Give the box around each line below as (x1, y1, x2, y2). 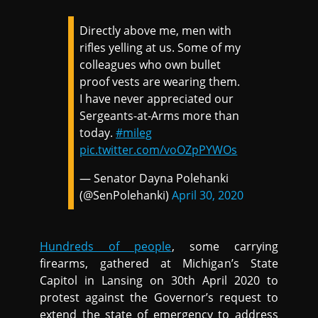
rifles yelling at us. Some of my (79, 40, 241, 56)
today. (79, 125, 116, 141)
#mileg (116, 125, 153, 141)
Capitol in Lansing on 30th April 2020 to (40, 273, 278, 289)
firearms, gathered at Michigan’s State (40, 256, 278, 272)
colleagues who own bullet (79, 57, 221, 73)
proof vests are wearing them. (79, 74, 241, 90)
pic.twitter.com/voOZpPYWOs (79, 142, 238, 158)
